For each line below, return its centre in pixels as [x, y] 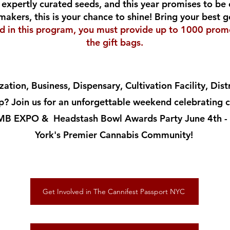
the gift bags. [114, 42]
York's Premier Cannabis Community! [114, 135]
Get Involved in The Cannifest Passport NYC [113, 191]
